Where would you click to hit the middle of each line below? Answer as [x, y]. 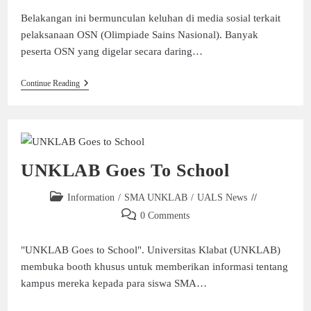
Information [91, 198]
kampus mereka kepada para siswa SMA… [114, 284]
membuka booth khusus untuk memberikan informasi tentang [154, 267]
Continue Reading [50, 83]
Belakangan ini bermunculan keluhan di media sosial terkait [150, 18]
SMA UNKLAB [156, 198]
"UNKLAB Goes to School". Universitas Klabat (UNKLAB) [150, 250]
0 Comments [165, 216]
